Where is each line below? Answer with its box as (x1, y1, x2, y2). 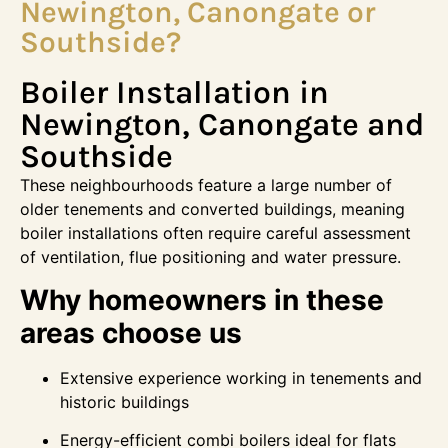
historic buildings (60, 391, 189, 412)
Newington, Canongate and (20, 106, 424, 144)
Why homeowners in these (20, 282, 384, 317)
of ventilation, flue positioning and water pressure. (20, 247, 401, 268)
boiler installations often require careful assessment (20, 223, 411, 244)
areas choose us (20, 315, 242, 350)
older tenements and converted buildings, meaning (20, 199, 405, 220)
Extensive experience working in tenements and (60, 367, 422, 388)
